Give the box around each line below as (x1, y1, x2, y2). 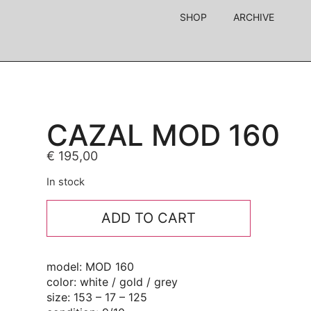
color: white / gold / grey (47, 274, 178, 289)
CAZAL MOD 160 (47, 117, 280, 153)
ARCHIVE (233, 11, 275, 23)
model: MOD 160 (47, 259, 135, 274)
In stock (47, 176, 85, 189)
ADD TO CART (101, 209, 196, 226)
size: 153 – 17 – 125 (47, 289, 148, 304)
